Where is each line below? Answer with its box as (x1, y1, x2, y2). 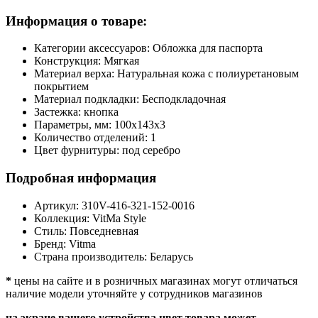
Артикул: (34, 199, 82, 212)
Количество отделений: (34, 131, 150, 144)
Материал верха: (34, 67, 117, 80)
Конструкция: (34, 55, 104, 67)
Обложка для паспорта (153, 42, 263, 55)
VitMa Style (92, 212, 146, 224)
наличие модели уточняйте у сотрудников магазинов (6, 287, 263, 300)
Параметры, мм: (34, 119, 114, 131)
